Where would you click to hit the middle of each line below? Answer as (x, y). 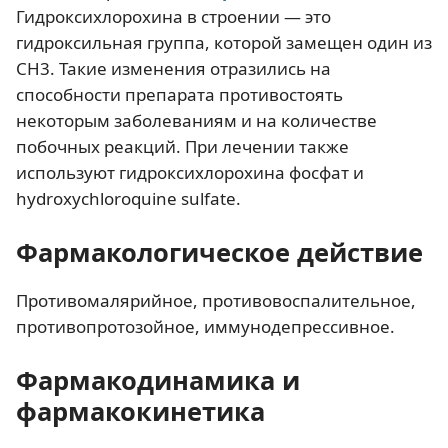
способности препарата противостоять (179, 95)
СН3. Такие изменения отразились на (173, 69)
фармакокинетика (140, 411)
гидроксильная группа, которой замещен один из (224, 43)
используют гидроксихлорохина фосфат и (190, 173)
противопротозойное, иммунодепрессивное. (205, 327)
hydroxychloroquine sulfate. (128, 199)
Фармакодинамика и (158, 380)
